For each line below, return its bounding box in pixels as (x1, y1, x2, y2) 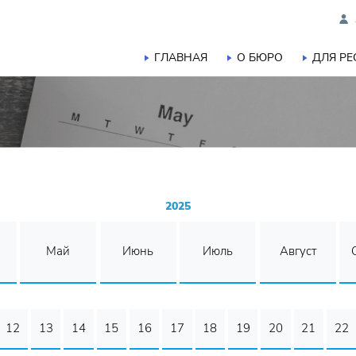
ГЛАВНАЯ (154, 50, 207, 65)
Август (279, 243, 316, 259)
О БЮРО (237, 50, 283, 65)
